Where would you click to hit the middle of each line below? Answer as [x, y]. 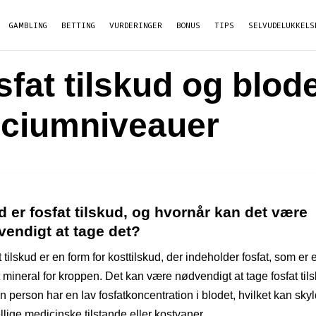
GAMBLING [28, 25]
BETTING [78, 25]
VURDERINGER [135, 25]
